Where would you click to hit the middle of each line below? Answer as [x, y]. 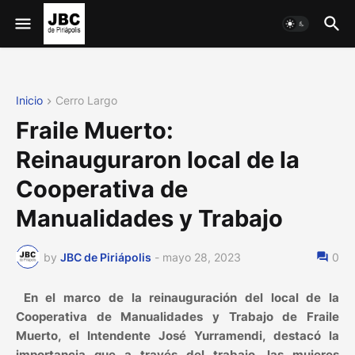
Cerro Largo [86, 100]
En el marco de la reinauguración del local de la [177, 298]
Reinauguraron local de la [158, 160]
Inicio [29, 100]
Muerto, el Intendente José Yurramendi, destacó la [177, 336]
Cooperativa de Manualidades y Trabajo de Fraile [177, 317]
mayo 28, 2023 [202, 257]
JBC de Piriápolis [106, 257]
